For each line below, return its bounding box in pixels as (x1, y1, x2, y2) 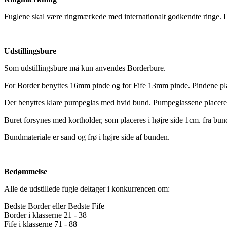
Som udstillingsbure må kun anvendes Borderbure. (4, 63, 166, 72)
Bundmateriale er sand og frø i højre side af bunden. (4, 132, 170, 141)
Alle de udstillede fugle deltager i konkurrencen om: (4, 184, 170, 193)
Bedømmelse (4, 167, 47, 176)
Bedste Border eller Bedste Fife (4, 201, 104, 210)
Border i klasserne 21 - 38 (4, 210, 87, 219)
